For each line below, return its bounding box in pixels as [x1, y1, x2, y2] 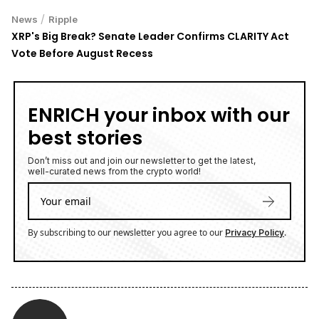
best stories [28, 125, 142, 152]
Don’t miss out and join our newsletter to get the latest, [28, 155, 256, 167]
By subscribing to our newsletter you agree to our [28, 226, 225, 239]
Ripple [48, 14, 78, 26]
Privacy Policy [225, 227, 284, 239]
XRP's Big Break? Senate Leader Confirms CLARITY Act [11, 29, 289, 44]
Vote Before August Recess [11, 46, 153, 61]
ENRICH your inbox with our [28, 102, 290, 129]
